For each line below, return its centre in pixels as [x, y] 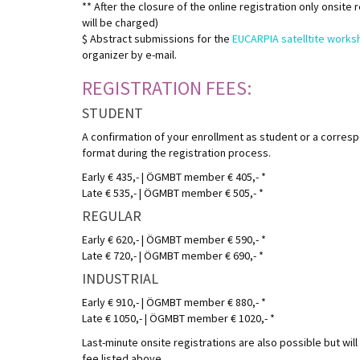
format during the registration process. [176, 152]
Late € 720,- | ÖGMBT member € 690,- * [173, 255]
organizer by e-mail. [129, 54]
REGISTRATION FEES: [167, 88]
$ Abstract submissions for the [157, 38]
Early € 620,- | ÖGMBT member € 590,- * [174, 239]
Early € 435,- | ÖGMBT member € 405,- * [174, 176]
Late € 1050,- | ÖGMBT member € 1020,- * [178, 318]
